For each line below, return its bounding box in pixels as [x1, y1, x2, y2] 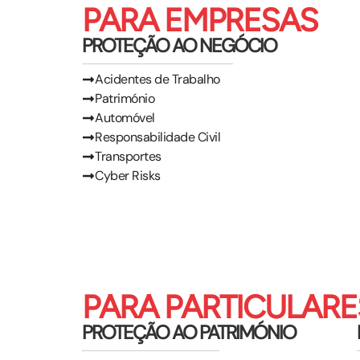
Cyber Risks [95, 166, 161, 184]
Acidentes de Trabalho [95, 70, 220, 88]
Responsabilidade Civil [95, 128, 220, 145]
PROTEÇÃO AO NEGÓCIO [82, 32, 276, 58]
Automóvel [95, 108, 155, 126]
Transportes [95, 147, 162, 165]
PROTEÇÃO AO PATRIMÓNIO [82, 319, 296, 345]
